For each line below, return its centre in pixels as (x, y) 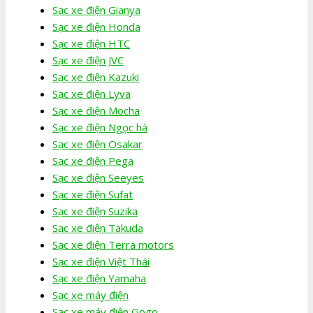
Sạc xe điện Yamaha (99, 278)
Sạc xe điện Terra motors (113, 244)
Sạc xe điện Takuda (98, 227)
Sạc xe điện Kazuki (96, 77)
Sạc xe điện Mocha (96, 110)
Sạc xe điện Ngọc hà (100, 127)
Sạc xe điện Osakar (97, 144)
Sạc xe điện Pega (93, 160)
